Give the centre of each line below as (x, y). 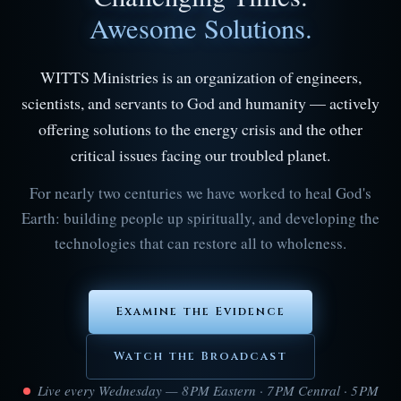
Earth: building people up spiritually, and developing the (200, 218)
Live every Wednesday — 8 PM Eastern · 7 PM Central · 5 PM (208, 390)
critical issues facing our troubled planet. (200, 155)
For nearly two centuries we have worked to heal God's (200, 193)
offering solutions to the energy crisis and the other (200, 129)
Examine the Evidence (200, 312)
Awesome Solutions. (200, 28)
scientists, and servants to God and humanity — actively (200, 103)
